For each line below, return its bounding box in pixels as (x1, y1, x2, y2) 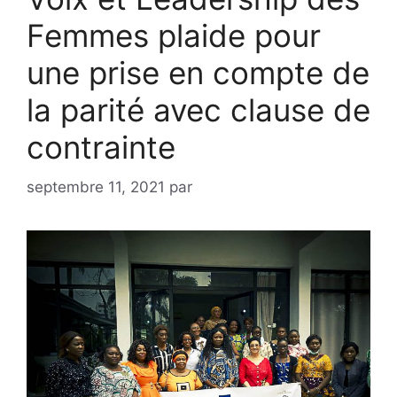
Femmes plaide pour (27, 17, 321, 54)
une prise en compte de (27, 54, 370, 91)
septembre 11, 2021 (27, 177, 165, 196)
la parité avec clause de (27, 91, 370, 128)
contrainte (27, 128, 175, 166)
